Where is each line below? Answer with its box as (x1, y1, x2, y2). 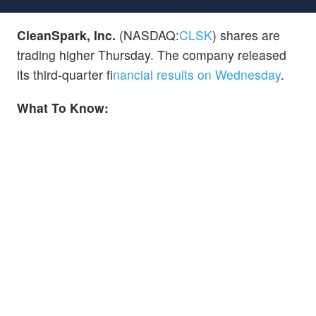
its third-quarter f (17, 65, 113, 83)
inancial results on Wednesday (113, 65, 281, 83)
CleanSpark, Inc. (17, 25, 116, 44)
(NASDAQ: (116, 25, 179, 44)
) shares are (212, 25, 280, 44)
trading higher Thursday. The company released (17, 45, 286, 63)
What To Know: (17, 98, 109, 116)
